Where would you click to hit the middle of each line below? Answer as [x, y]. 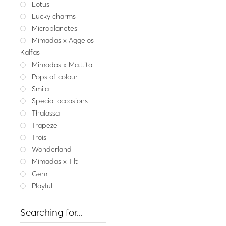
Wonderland [52, 149]
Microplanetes [55, 28]
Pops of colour [55, 76]
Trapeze [45, 125]
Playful [42, 185]
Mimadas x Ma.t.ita [62, 64]
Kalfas [30, 52]
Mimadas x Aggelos [63, 40]
